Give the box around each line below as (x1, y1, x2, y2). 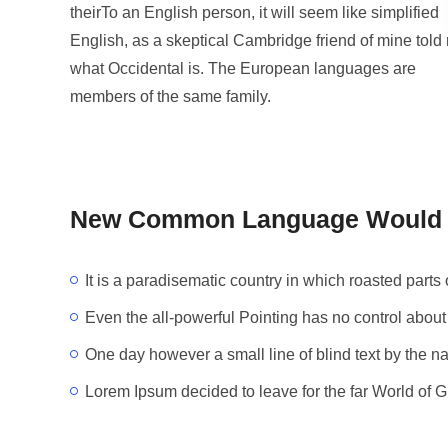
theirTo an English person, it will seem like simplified (70, 3, 439, 21)
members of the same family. (70, 87, 271, 105)
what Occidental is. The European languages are (70, 59, 416, 77)
